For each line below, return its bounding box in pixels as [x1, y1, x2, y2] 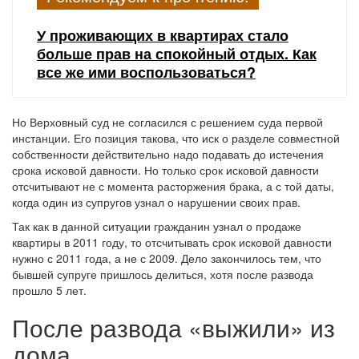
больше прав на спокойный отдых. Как [37, 43, 317, 64]
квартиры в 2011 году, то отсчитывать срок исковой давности [12, 234, 332, 250]
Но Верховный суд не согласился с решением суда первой [12, 114, 323, 130]
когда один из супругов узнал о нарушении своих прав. [12, 194, 301, 210]
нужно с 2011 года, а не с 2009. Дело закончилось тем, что [12, 250, 321, 266]
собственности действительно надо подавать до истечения [12, 146, 324, 162]
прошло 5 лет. [12, 282, 87, 298]
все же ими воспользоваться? [37, 62, 256, 83]
